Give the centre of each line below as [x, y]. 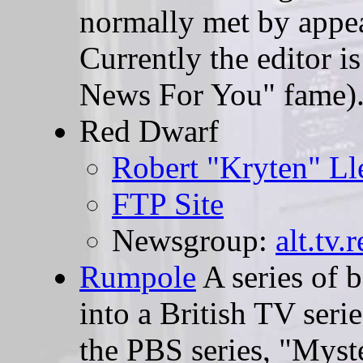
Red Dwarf [149, 131]
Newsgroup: [194, 241]
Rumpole [138, 277]
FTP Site [168, 204]
